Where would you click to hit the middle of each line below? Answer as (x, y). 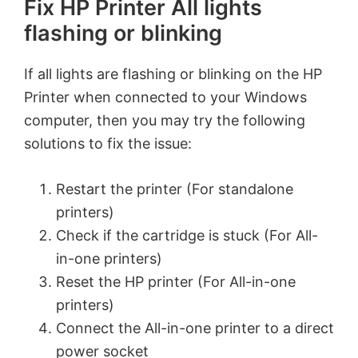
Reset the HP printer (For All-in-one (176, 282)
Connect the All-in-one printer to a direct (195, 328)
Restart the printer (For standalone (175, 189)
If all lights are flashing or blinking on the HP (173, 74)
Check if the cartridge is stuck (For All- (187, 236)
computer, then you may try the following (165, 121)
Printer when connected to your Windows (165, 97)
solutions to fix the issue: (108, 144)
